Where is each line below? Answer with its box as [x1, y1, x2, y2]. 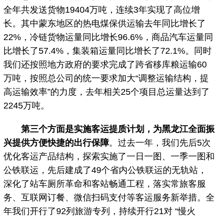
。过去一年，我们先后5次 [109, 137, 211, 148]
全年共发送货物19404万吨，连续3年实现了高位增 [3, 4, 200, 15]
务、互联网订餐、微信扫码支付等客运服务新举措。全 [3, 192, 215, 202]
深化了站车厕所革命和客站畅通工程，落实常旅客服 [3, 178, 206, 189]
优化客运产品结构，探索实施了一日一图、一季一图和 [3, 151, 215, 161]
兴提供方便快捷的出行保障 [3, 137, 109, 148]
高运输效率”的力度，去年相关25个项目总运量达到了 [3, 87, 210, 97]
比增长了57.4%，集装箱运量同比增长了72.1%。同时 [3, 45, 212, 56]
